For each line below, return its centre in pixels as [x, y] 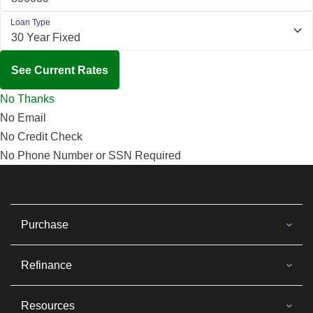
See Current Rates [60, 70]
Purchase [45, 224]
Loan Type [30, 22]
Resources [48, 305]
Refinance [46, 265]
